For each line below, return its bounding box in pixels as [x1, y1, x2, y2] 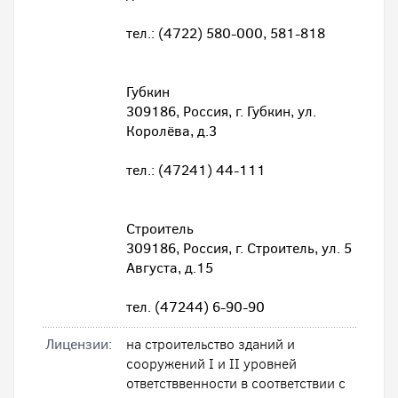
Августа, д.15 [126, 259, 213, 277]
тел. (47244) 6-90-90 [126, 298, 265, 316]
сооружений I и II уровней [126, 354, 297, 373]
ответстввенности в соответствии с [126, 374, 346, 393]
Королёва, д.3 [126, 122, 217, 140]
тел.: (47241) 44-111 [126, 161, 266, 179]
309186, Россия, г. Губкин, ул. [126, 102, 316, 121]
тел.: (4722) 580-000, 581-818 [126, 24, 325, 43]
